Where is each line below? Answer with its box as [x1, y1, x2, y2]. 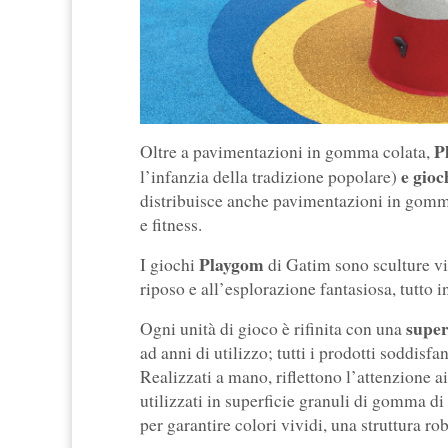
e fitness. [140, 213, 202, 237]
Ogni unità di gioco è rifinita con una [140, 317, 406, 341]
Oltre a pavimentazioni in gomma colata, [140, 140, 430, 164]
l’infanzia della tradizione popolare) [140, 165, 397, 189]
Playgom [199, 251, 268, 278]
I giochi [140, 253, 199, 277]
